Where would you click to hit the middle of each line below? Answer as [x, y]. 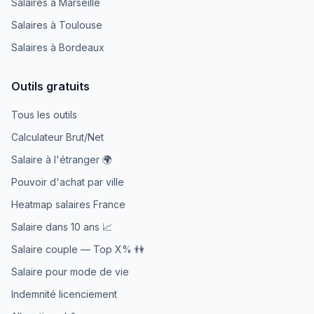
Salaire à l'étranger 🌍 [62, 159]
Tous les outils [44, 115]
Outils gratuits [50, 86]
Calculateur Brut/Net [57, 137]
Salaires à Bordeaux [58, 47]
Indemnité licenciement [64, 294]
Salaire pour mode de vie [70, 272]
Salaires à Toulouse [57, 25]
